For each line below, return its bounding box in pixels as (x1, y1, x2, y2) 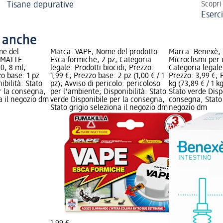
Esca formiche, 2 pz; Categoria (50, 56, 151, 64)
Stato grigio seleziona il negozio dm (50, 104, 168, 112)
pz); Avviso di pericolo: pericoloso (50, 80, 160, 88)
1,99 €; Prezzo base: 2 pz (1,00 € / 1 (50, 72, 164, 80)
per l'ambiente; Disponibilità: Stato (50, 88, 166, 96)
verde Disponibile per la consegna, (50, 96, 165, 104)
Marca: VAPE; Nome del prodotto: (50, 48, 160, 56)
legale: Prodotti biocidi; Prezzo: (50, 64, 154, 72)
